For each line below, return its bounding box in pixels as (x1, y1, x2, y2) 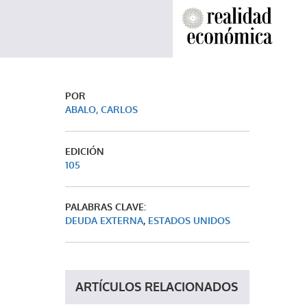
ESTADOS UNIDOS (147, 214, 230, 228)
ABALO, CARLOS (64, 103, 138, 116)
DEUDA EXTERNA (64, 214, 143, 228)
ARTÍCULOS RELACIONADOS (75, 278, 238, 295)
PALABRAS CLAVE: (64, 200, 146, 214)
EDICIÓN (64, 145, 104, 158)
